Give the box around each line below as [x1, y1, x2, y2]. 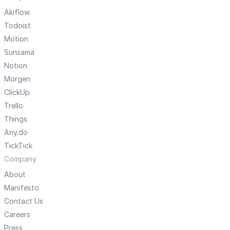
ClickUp [4, 88, 30, 97]
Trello [4, 101, 23, 110]
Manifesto [4, 183, 39, 193]
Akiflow [4, 8, 30, 17]
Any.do [4, 128, 28, 137]
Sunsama [4, 48, 34, 57]
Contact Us [4, 197, 43, 206]
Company [4, 155, 36, 164]
